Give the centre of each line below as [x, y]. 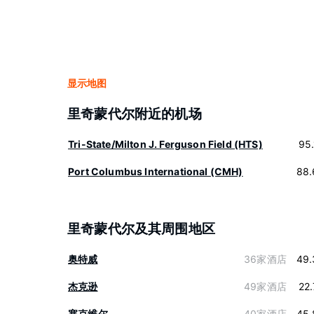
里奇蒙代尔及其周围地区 [141, 229]
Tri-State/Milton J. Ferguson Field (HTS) [165, 144]
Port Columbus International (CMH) [156, 171]
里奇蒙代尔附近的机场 [135, 114]
